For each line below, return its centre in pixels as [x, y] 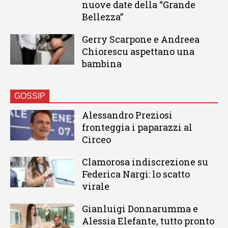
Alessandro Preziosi [127, 115]
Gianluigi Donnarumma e [140, 209]
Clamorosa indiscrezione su [145, 162]
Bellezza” [102, 17]
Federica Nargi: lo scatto [136, 174]
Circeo [96, 140]
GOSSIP [30, 96]
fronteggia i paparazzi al [137, 127]
